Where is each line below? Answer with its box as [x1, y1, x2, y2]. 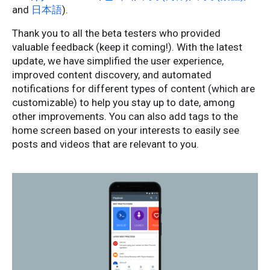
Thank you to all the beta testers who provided [12, 27, 221, 40]
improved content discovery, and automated [12, 69, 212, 81]
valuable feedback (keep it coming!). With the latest [12, 41, 242, 54]
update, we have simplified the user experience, [12, 55, 224, 67]
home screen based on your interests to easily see [12, 124, 239, 137]
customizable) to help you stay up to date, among [12, 96, 235, 109]
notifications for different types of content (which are [12, 83, 255, 95]
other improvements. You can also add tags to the [12, 110, 238, 123]
